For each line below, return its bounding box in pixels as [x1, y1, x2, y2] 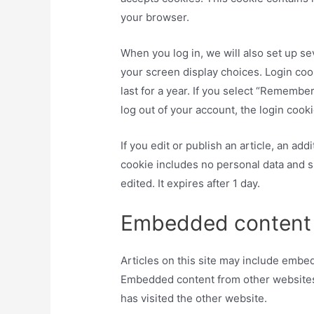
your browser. [121, 10, 190, 24]
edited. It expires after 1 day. [121, 176, 261, 190]
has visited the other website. [121, 291, 268, 305]
